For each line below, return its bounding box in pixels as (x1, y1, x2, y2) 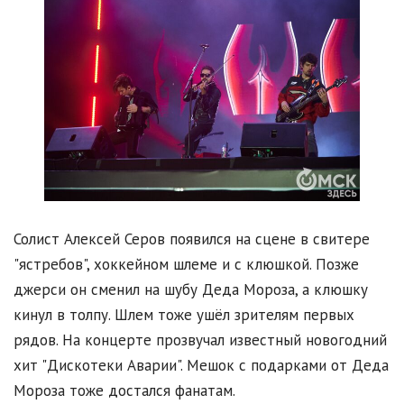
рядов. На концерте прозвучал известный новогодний (14, 329, 387, 350)
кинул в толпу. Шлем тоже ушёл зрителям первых (14, 304, 354, 325)
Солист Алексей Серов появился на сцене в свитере (14, 228, 370, 249)
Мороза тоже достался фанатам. (14, 380, 239, 400)
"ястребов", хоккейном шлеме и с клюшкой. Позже (14, 253, 359, 274)
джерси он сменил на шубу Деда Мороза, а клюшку (14, 279, 368, 299)
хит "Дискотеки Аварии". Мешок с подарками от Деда (14, 354, 389, 375)
